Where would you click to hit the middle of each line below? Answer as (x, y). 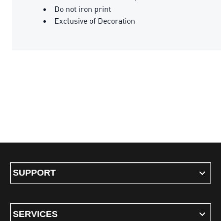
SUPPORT (34, 173)
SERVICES (35, 214)
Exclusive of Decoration (95, 20)
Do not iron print (83, 9)
